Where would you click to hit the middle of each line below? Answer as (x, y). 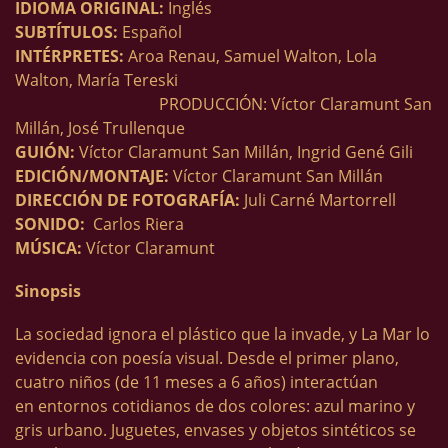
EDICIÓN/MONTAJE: (94, 175)
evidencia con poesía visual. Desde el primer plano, (207, 358)
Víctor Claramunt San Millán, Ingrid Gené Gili (246, 151)
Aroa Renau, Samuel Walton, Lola (252, 55)
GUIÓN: (47, 151)
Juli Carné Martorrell (320, 199)
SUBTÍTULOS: (68, 31)
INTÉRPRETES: (71, 55)
